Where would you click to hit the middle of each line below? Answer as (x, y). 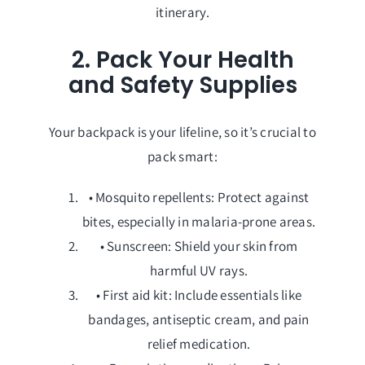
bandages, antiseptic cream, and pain (199, 320)
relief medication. (199, 344)
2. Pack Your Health (182, 59)
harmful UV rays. (199, 271)
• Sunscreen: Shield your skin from (199, 246)
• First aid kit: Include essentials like (199, 295)
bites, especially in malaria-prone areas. (199, 222)
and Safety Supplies (182, 85)
